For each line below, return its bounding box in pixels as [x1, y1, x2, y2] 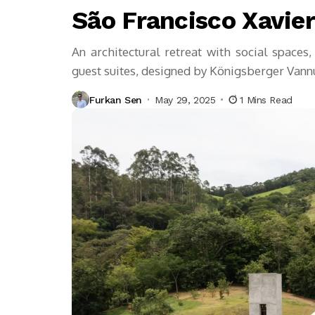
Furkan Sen [89, 94, 142, 105]
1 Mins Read [240, 94, 292, 105]
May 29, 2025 [155, 94, 216, 105]
